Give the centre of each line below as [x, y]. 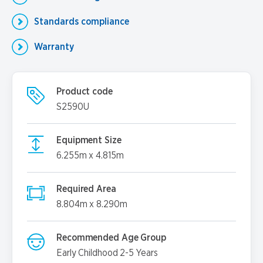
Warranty [54, 47]
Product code [85, 92]
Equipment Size [89, 140]
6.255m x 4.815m [90, 156]
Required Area [86, 189]
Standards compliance [82, 22]
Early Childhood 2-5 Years [107, 253]
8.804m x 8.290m [92, 204]
